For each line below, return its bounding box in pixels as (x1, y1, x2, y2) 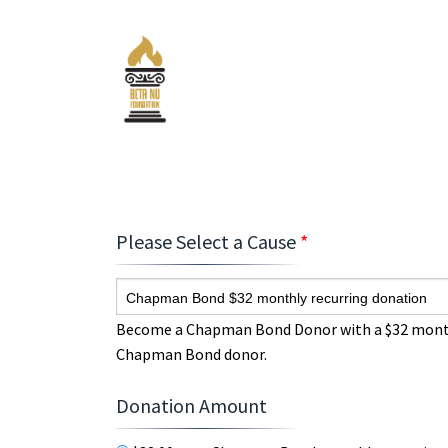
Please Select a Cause (116, 229, 300, 254)
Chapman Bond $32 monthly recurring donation (126, 290, 427, 306)
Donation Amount (116, 393, 267, 418)
